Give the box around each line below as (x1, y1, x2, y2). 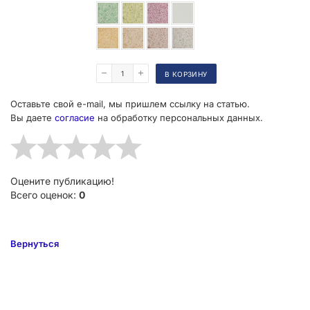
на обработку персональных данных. (95, 111, 263, 123)
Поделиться (36, 41, 83, 51)
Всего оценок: (10, 188, 79, 201)
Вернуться (10, 237, 59, 249)
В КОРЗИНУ (165, 69, 208, 78)
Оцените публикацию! (10, 174, 114, 187)
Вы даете (10, 111, 55, 123)
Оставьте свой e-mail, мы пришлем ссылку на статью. (10, 98, 250, 109)
